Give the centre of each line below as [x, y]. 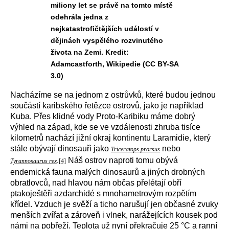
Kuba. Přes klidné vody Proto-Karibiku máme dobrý [103, 116]
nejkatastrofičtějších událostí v [105, 29]
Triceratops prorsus [135, 149]
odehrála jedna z [79, 17]
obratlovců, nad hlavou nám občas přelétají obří [96, 183]
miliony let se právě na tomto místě [112, 5]
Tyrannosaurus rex [33, 161]
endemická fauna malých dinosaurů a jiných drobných [108, 172]
